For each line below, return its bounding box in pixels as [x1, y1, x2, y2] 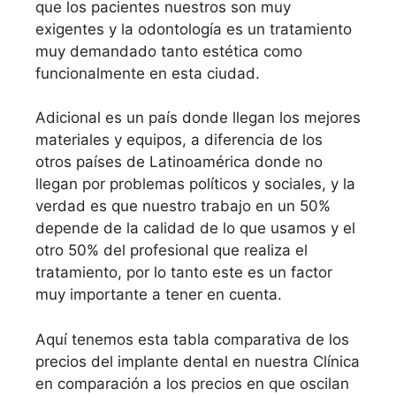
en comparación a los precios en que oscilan [35, 374, 349, 392]
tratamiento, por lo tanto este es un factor [35, 263, 332, 282]
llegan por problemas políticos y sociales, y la [35, 175, 355, 194]
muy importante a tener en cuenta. [35, 286, 282, 304]
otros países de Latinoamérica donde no [35, 153, 323, 171]
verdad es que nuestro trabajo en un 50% [35, 197, 331, 216]
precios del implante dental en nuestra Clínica [35, 352, 360, 370]
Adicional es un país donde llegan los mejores [35, 109, 361, 127]
